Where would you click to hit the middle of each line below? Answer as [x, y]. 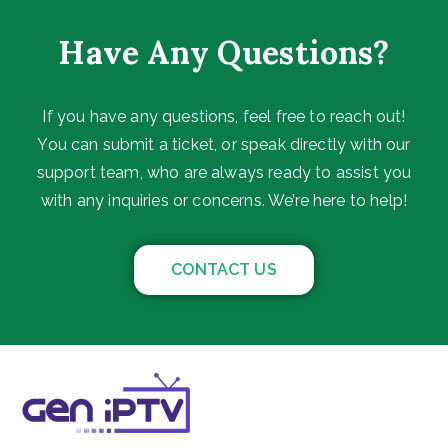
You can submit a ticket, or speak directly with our [224, 144]
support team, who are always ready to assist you [224, 172]
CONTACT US [224, 269]
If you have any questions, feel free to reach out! [224, 116]
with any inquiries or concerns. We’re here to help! [224, 200]
